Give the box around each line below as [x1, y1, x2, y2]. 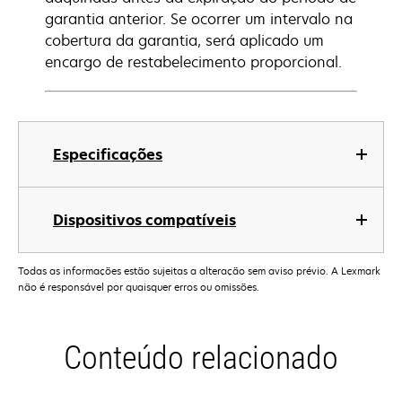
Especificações [53, 144, 162, 164]
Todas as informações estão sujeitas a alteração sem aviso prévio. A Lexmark [18, 264, 380, 278]
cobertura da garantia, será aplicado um [45, 31, 324, 50]
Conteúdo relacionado [64, 339, 338, 378]
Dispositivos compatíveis [53, 210, 236, 230]
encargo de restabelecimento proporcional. [45, 52, 342, 72]
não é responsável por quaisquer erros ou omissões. [18, 280, 259, 294]
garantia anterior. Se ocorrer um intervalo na [45, 9, 353, 29]
